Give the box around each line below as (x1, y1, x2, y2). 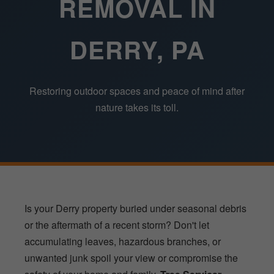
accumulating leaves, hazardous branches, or (24, 234, 221, 248)
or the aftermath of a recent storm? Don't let (24, 217, 209, 232)
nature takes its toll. (95, 100, 179, 114)
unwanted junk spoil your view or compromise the (24, 250, 238, 265)
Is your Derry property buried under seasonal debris (24, 201, 246, 215)
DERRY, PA (69, 31, 205, 67)
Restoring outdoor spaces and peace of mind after (29, 83, 245, 98)
